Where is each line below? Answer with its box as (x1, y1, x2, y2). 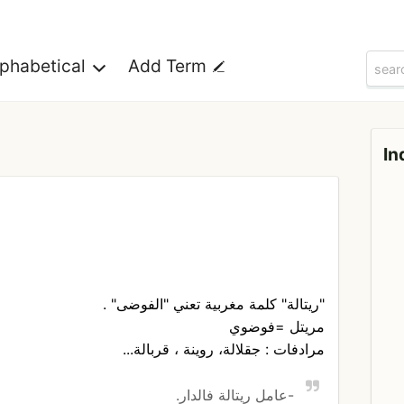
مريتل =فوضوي (228, 317, 325, 336)
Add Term (128, 55, 211, 78)
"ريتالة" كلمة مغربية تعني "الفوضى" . (102, 295, 325, 314)
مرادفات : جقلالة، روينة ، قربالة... (122, 340, 325, 359)
